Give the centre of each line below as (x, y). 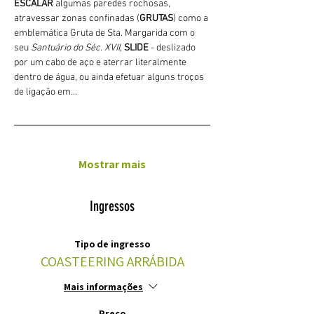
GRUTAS (156, 19)
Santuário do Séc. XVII (75, 48)
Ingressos (112, 206)
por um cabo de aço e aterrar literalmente (101, 63)
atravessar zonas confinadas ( (77, 19)
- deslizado (174, 48)
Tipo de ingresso (112, 244)
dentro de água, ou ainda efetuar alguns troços (110, 78)
